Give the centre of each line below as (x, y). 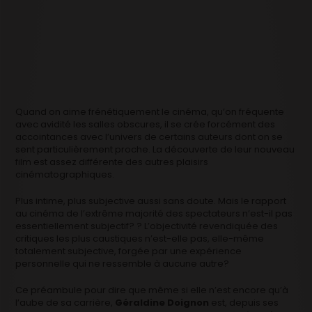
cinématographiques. (65, 174)
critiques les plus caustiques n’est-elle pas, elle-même (140, 238)
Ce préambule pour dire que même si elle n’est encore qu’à (152, 290)
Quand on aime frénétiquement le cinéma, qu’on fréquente (150, 111)
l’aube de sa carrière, (65, 302)
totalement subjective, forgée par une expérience (129, 251)
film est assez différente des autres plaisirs (112, 162)
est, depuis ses (244, 302)
